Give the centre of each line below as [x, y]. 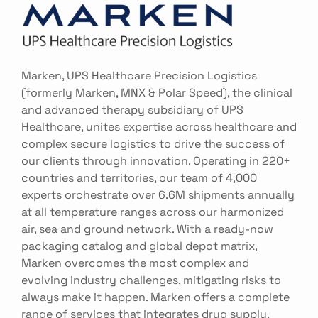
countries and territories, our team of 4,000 [139, 177]
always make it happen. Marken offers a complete [155, 296]
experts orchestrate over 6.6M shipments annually [158, 194]
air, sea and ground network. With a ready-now [147, 228]
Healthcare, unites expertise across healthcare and [159, 126]
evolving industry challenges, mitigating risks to [151, 279]
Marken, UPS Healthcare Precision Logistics [139, 75]
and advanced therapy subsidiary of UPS [132, 109]
